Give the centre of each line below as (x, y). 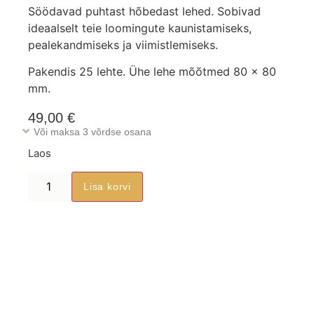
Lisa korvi (108, 186)
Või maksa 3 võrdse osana (93, 132)
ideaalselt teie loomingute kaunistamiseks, (140, 28)
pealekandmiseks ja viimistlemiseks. (123, 45)
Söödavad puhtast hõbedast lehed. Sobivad (144, 11)
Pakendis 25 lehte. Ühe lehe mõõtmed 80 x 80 (152, 72)
